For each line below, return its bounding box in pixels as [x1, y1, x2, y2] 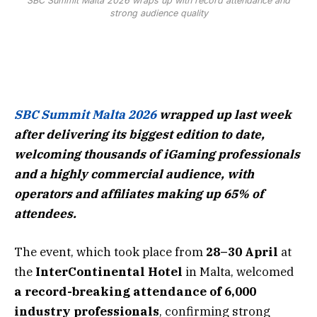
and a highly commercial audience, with [14, 166, 254, 183]
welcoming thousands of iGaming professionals [14, 146, 300, 163]
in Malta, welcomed [183, 264, 294, 280]
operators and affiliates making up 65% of [14, 186, 264, 202]
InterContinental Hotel [35, 264, 183, 280]
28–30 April [206, 244, 278, 260]
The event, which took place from [14, 244, 206, 260]
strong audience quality [109, 8, 208, 19]
